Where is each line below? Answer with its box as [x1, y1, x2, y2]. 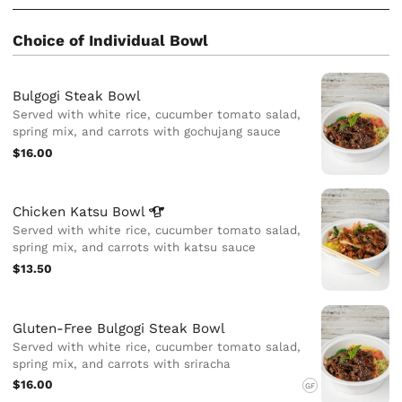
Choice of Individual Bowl [13, 31, 209, 50]
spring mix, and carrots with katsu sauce [13, 240, 257, 255]
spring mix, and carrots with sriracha [13, 356, 232, 371]
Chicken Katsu [13, 204, 113, 221]
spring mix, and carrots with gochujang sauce [13, 125, 282, 139]
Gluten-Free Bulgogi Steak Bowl [13, 319, 226, 336]
